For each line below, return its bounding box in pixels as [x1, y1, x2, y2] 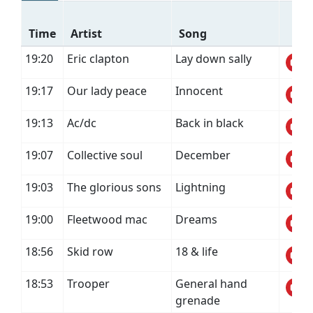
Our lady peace [67, 83, 147, 99]
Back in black [175, 115, 244, 131]
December [175, 147, 231, 163]
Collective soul [67, 147, 143, 163]
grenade [175, 293, 220, 308]
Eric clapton [67, 51, 129, 66]
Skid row [67, 244, 113, 259]
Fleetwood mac [67, 212, 147, 227]
